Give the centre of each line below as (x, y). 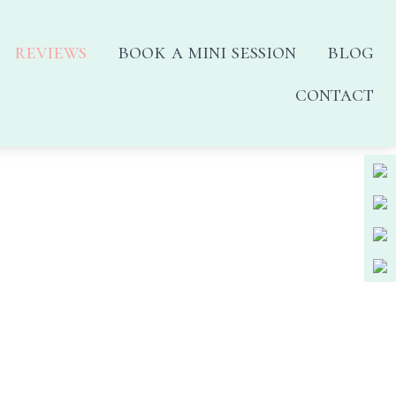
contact (335, 94)
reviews (50, 52)
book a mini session (206, 52)
